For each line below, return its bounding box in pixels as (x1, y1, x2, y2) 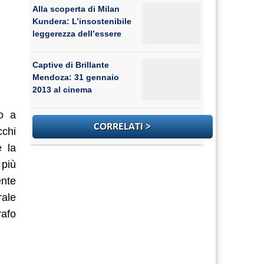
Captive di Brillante (32, 60, 109, 70)
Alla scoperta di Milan (32, 4, 120, 14)
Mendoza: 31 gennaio (32, 72, 119, 82)
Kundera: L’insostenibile (32, 16, 131, 26)
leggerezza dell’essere (32, 29, 121, 38)
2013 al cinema (32, 85, 92, 94)
